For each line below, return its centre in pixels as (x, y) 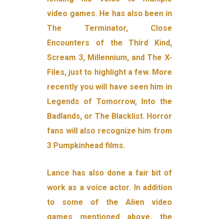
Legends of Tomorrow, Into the (109, 101)
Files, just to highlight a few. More (109, 72)
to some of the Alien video (109, 202)
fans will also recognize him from (109, 131)
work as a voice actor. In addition (109, 187)
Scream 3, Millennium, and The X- (109, 57)
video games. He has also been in (109, 13)
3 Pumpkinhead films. (86, 145)
